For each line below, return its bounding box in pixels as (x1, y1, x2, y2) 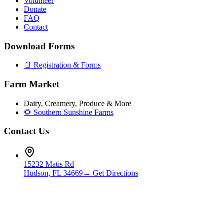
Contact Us (4, 126, 49, 137)
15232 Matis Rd (24, 160, 74, 169)
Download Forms (4, 40, 74, 51)
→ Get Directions (83, 169, 138, 178)
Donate (24, 4, 46, 13)
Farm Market (4, 78, 59, 89)
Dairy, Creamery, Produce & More (24, 99, 131, 108)
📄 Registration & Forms (24, 61, 101, 70)
